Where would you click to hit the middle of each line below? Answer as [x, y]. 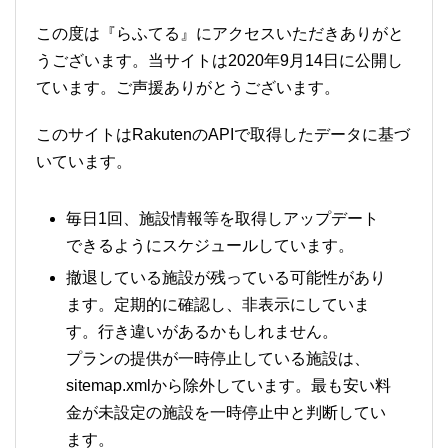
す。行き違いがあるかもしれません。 [202, 331]
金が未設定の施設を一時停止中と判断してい [226, 412]
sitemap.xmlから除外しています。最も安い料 [228, 385]
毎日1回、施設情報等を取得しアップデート [222, 218]
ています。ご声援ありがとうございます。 [188, 87]
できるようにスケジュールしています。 [210, 245]
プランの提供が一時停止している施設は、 [218, 358]
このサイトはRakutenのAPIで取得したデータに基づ [223, 134]
